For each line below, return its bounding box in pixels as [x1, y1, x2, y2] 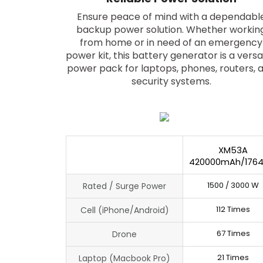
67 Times [216, 227, 250, 239]
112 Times [216, 203, 250, 215]
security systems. [131, 74, 211, 88]
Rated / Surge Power [83, 180, 166, 192]
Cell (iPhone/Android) [80, 204, 169, 216]
